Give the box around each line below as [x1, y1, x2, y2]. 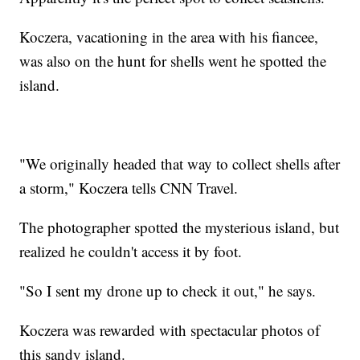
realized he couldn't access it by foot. [19, 241, 243, 262]
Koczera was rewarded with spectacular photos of [19, 320, 321, 341]
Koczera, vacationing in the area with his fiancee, [19, 27, 319, 47]
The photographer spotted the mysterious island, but [19, 217, 340, 238]
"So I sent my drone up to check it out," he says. [19, 280, 317, 301]
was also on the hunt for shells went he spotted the [19, 51, 327, 72]
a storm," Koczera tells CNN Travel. [19, 178, 239, 198]
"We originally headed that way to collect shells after [19, 153, 341, 174]
